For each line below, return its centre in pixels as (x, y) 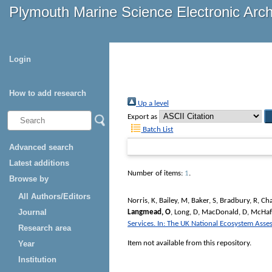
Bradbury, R (239, 200)
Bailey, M (173, 200)
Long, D (186, 212)
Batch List (157, 130)
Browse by (29, 179)
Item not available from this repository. (189, 243)
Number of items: (156, 174)
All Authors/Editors (54, 196)
